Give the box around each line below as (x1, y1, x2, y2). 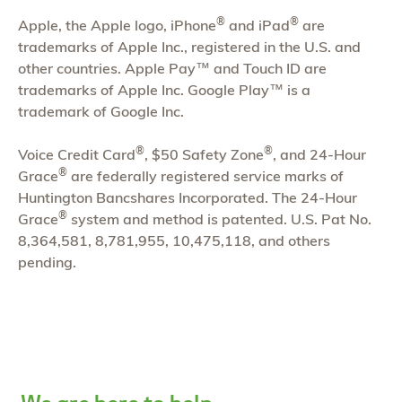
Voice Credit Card (18, 145, 135, 164)
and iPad (225, 16, 290, 35)
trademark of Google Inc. (18, 102, 184, 121)
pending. (18, 253, 76, 272)
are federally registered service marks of (67, 167, 344, 186)
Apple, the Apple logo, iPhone (18, 16, 216, 35)
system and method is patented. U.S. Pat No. (67, 210, 371, 229)
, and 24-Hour (273, 145, 366, 164)
